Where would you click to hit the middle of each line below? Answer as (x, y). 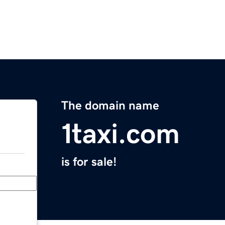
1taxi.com (121, 134)
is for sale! (89, 162)
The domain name (110, 106)
